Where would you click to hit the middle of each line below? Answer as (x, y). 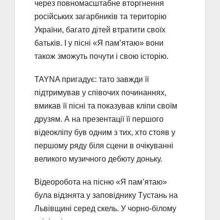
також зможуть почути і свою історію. (101, 56)
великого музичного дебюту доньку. (98, 159)
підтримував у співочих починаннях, (100, 92)
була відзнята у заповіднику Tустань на (106, 195)
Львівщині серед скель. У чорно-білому (105, 208)
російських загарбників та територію (100, 16)
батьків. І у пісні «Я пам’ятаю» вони (99, 43)
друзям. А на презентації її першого (99, 119)
